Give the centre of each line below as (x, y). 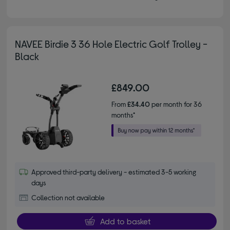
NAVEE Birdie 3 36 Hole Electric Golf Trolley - (111, 43)
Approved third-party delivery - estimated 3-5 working (114, 171)
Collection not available (68, 197)
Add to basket (125, 221)
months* (123, 114)
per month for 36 (176, 104)
